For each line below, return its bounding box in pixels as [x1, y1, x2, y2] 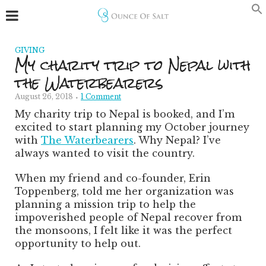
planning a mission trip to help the [15, 198, 196, 210]
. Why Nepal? [134, 134, 203, 146]
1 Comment [81, 92, 121, 101]
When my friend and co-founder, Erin [15, 172, 211, 184]
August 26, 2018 [15, 92, 73, 101]
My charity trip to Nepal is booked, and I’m [15, 108, 235, 120]
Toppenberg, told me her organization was [15, 185, 234, 197]
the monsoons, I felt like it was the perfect [15, 224, 232, 236]
